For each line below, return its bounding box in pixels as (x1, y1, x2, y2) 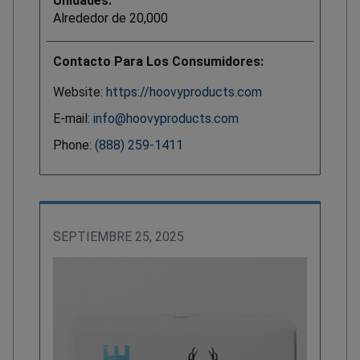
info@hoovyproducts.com (93, 110, 239, 126)
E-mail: (53, 110, 93, 126)
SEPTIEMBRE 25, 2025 (53, 228, 184, 244)
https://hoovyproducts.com (106, 84, 262, 100)
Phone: (53, 137, 95, 153)
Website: (53, 84, 106, 100)
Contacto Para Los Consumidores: (53, 53, 264, 69)
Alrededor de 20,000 (53, 10, 168, 26)
